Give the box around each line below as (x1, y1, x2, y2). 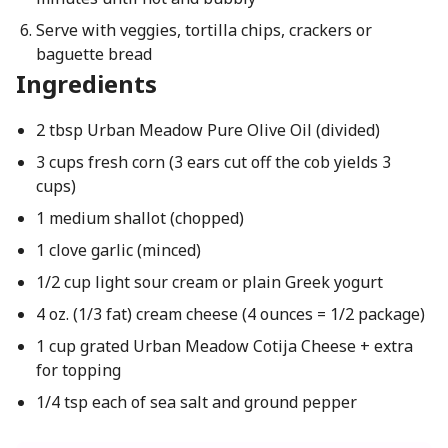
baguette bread (35, 43, 152, 65)
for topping (35, 359, 121, 381)
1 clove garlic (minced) (35, 239, 201, 261)
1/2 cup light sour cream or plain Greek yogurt (35, 271, 383, 293)
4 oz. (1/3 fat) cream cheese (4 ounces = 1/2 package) (35, 303, 425, 325)
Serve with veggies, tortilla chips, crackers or (35, 19, 372, 41)
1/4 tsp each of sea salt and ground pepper (35, 391, 357, 413)
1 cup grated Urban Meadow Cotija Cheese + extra (35, 335, 413, 357)
